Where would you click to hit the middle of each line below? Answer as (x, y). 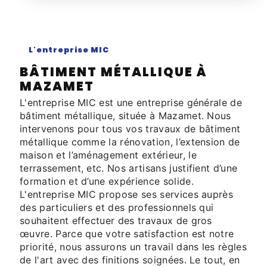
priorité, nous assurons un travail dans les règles (133, 246)
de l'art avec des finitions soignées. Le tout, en (130, 260)
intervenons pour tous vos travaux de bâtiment (130, 128)
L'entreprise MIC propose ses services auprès (127, 194)
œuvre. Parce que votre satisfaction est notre (127, 233)
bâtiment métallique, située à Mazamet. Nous (125, 115)
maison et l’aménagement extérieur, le (108, 155)
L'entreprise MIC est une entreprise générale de (131, 102)
